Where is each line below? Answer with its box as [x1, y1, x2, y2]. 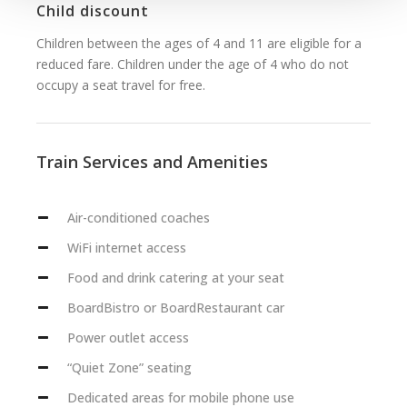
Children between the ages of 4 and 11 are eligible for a [36, 34, 362, 52]
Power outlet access [67, 328, 189, 346]
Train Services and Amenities [36, 150, 268, 173]
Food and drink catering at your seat [67, 268, 284, 286]
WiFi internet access [67, 238, 186, 256]
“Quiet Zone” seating [67, 358, 192, 376]
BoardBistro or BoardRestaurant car [67, 298, 284, 316]
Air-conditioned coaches [67, 208, 210, 226]
